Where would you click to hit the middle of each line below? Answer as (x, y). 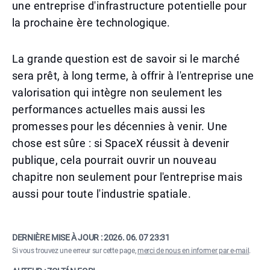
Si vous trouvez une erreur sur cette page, (75, 251)
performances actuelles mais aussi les (109, 109)
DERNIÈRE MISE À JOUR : (58, 237)
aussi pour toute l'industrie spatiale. (102, 194)
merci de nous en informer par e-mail (193, 251)
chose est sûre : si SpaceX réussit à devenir (121, 143)
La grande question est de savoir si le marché (126, 59)
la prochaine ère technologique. (91, 23)
